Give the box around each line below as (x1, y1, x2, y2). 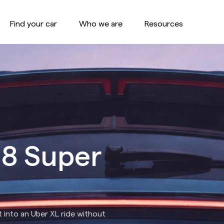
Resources (144, 19, 183, 28)
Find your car (10, 19, 57, 28)
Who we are (79, 19, 122, 28)
